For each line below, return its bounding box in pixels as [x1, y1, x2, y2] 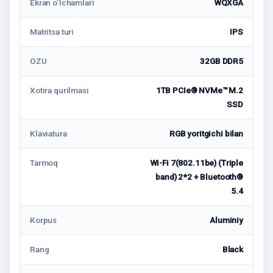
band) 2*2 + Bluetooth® [155, 171, 243, 182]
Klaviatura [30, 128, 67, 138]
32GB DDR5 [200, 55, 243, 66]
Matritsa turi [30, 26, 74, 37]
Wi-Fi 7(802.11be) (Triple [150, 157, 243, 168]
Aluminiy [210, 214, 243, 225]
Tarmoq [30, 157, 58, 168]
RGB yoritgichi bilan [169, 128, 243, 138]
